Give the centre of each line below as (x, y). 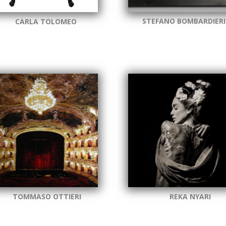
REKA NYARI (190, 196)
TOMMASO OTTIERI (47, 196)
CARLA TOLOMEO (47, 22)
